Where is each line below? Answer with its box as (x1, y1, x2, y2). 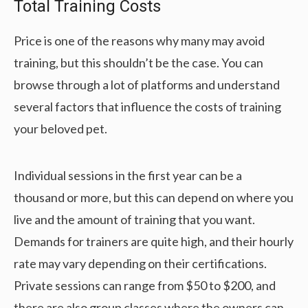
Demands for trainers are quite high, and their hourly (14, 234, 294, 250)
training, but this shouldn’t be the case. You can (14, 55, 263, 71)
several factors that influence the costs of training (14, 99, 281, 115)
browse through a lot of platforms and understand (14, 77, 280, 93)
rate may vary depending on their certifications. (14, 256, 267, 272)
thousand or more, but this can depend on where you (14, 190, 294, 206)
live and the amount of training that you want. (14, 212, 255, 228)
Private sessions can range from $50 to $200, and (14, 278, 276, 294)
